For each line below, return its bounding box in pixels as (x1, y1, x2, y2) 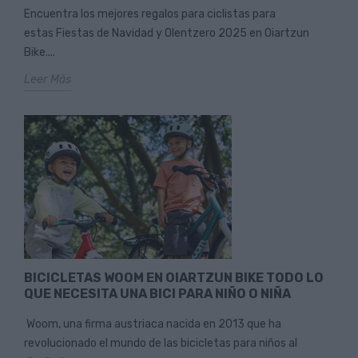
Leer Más (24, 73, 71, 87)
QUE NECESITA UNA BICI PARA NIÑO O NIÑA (24, 286, 291, 302)
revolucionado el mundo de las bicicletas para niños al (24, 336, 297, 351)
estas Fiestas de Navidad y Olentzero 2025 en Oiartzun (24, 26, 309, 41)
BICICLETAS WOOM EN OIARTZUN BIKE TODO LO (24, 270, 324, 286)
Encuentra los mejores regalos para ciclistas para (24, 7, 276, 22)
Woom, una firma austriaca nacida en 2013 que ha (24, 317, 281, 332)
